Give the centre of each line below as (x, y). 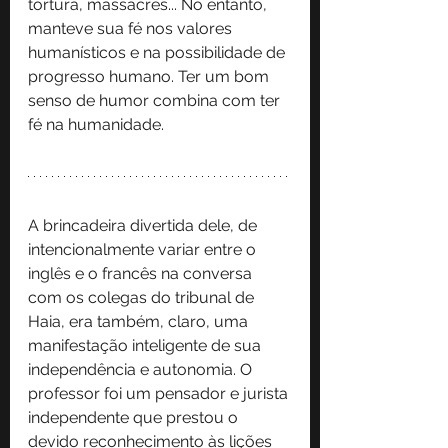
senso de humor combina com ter (156, 100)
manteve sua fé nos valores (132, 28)
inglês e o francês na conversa (142, 273)
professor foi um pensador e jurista (160, 393)
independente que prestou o (135, 417)
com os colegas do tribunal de (143, 297)
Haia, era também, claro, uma (140, 321)
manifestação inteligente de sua (146, 345)
